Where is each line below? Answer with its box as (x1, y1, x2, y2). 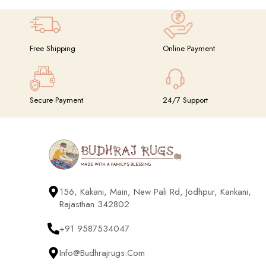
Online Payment (163, 43, 215, 55)
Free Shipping (30, 43, 75, 55)
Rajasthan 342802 (59, 197, 129, 211)
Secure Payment (30, 94, 83, 106)
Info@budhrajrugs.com (59, 246, 145, 259)
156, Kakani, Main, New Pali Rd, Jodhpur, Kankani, (59, 185, 251, 198)
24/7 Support (163, 94, 208, 106)
